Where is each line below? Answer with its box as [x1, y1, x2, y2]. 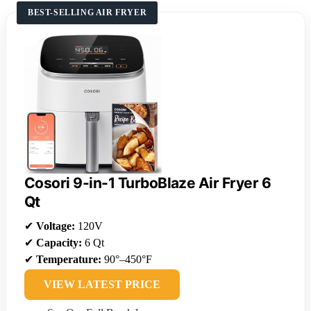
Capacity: [36, 237, 82, 249]
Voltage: [36, 220, 75, 233]
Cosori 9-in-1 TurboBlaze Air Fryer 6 [24, 174, 271, 192]
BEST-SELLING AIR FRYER [28, 8, 147, 18]
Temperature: [36, 253, 101, 266]
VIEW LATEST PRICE [44, 278, 160, 291]
